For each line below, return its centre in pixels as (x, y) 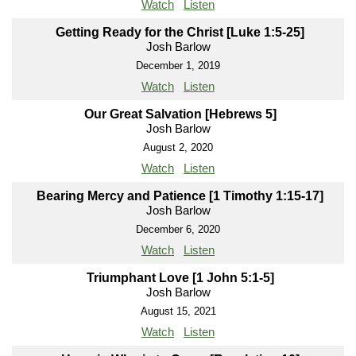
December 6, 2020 (178, 230)
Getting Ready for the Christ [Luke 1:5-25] (180, 33)
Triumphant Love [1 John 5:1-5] (180, 278)
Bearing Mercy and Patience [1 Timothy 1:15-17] (180, 196)
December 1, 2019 (178, 66)
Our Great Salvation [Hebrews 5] (180, 114)
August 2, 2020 (178, 148)
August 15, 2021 (178, 311)
